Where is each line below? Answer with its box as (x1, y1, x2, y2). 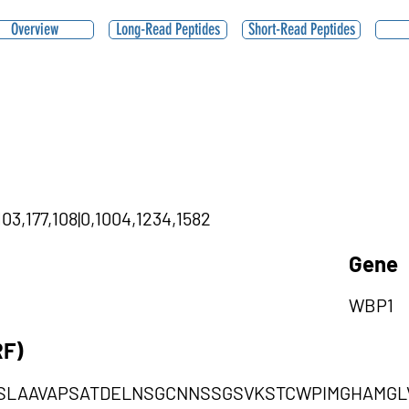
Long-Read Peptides (116, 19, 220, 39)
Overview (11, 19, 58, 39)
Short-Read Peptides (247, 19, 355, 39)
